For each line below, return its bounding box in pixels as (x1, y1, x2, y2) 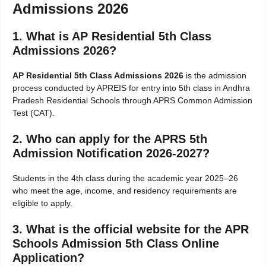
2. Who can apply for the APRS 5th (12, 132, 207, 146)
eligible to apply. (12, 198, 72, 208)
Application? (12, 251, 84, 265)
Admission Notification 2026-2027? (12, 147, 210, 160)
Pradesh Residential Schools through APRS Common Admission (12, 96, 252, 106)
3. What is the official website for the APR (12, 223, 249, 236)
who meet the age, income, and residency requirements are (12, 186, 237, 196)
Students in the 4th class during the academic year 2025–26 (12, 173, 238, 183)
